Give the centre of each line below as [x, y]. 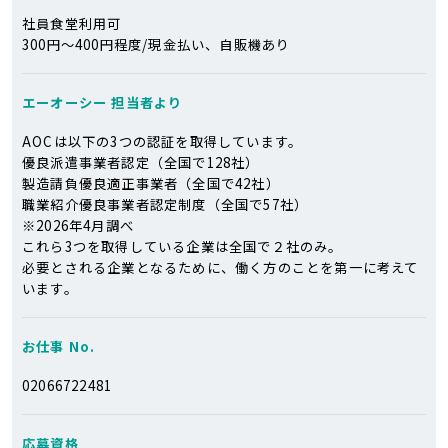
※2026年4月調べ [78, 225]
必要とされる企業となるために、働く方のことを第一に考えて [220, 267]
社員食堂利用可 [72, 23]
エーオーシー [65, 102]
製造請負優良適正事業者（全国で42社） [151, 183]
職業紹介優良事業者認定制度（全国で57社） [165, 204]
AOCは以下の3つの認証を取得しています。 [162, 141]
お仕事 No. [59, 346]
